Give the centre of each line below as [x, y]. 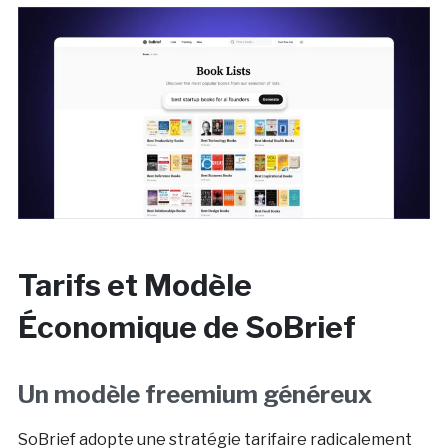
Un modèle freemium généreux [194, 394]
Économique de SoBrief [186, 326]
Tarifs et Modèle [134, 284]
